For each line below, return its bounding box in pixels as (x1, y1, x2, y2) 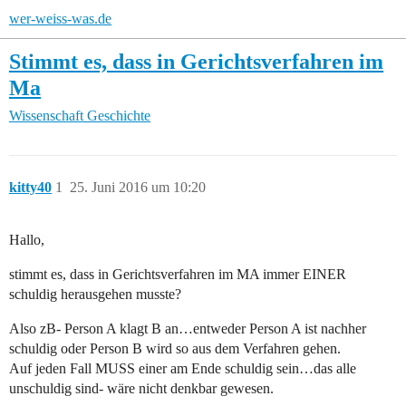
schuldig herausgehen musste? (9, 286, 181, 303)
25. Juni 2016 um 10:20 (70, 179, 206, 196)
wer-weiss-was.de (9, 11, 111, 26)
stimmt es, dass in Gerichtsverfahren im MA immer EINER (9, 266, 346, 283)
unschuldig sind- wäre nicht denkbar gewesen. (9, 381, 274, 397)
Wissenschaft (9, 108, 83, 124)
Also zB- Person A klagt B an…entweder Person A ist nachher (9, 321, 366, 337)
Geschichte (87, 108, 150, 124)
